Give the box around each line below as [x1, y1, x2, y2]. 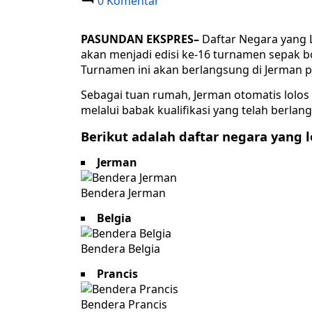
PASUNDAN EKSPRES [81, 31, 194, 47]
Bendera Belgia [81, 241, 160, 257]
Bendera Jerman [81, 185, 166, 201]
